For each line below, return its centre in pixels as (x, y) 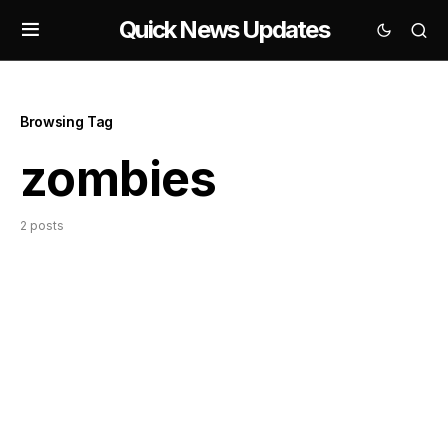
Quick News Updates (224, 29)
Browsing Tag (66, 121)
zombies (118, 178)
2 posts (42, 225)
